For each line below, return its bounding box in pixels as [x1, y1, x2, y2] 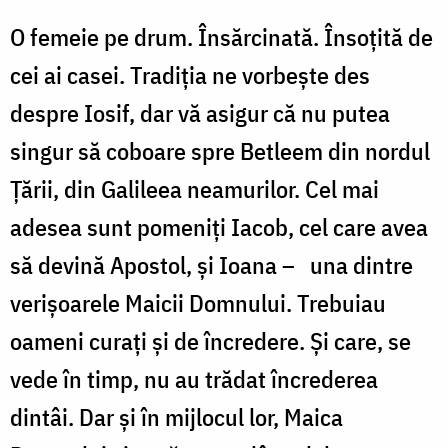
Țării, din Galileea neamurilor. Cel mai [10, 172, 379, 205]
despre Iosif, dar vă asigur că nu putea [10, 96, 390, 129]
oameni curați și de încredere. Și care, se [10, 324, 411, 357]
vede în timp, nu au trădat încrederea [10, 362, 378, 395]
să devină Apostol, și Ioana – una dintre [10, 248, 413, 281]
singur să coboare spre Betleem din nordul [10, 134, 430, 167]
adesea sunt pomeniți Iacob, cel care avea [10, 210, 428, 243]
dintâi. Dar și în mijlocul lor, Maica [10, 400, 343, 433]
